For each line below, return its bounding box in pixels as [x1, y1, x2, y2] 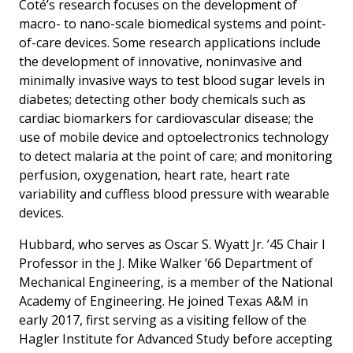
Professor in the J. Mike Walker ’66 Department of [19, 254, 313, 272]
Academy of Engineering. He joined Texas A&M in [19, 292, 308, 310]
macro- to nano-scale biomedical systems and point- [19, 14, 326, 32]
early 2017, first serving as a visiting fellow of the [19, 310, 307, 329]
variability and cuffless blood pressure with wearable [19, 184, 329, 203]
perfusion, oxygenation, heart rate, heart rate [19, 165, 290, 184]
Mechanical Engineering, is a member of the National [19, 273, 333, 291]
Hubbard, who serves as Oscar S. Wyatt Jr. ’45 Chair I [19, 235, 325, 253]
